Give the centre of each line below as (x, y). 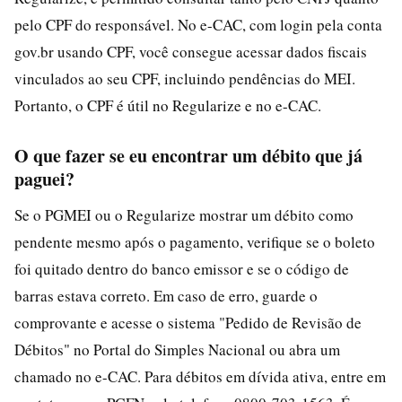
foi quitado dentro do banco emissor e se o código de (182, 268)
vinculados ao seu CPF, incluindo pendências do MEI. (185, 78)
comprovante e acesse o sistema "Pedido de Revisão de (188, 322)
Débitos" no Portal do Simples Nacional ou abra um (177, 349)
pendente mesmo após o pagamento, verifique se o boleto (195, 241)
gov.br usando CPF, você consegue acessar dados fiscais (191, 51)
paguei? (44, 179)
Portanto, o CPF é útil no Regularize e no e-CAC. (168, 105)
